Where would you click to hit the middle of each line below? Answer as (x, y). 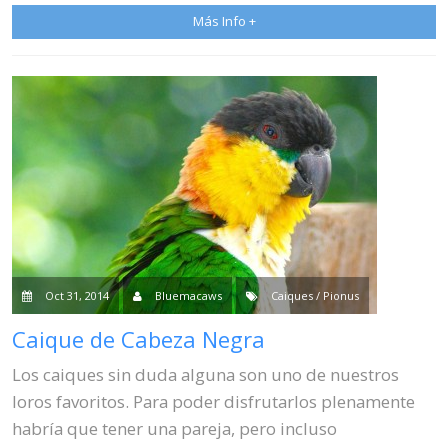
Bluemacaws (187, 296)
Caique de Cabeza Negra (139, 339)
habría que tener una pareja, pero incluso (175, 428)
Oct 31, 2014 (77, 296)
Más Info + (224, 21)
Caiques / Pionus (315, 296)
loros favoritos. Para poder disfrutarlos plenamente (214, 401)
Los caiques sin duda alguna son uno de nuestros (206, 374)
